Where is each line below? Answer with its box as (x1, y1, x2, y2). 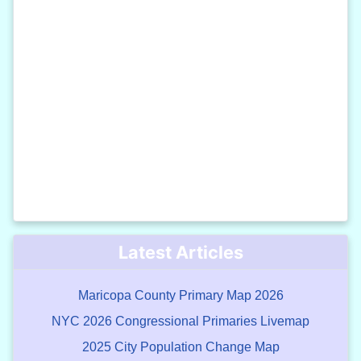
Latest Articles (118, 242, 243, 263)
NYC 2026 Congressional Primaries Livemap (52, 314, 309, 329)
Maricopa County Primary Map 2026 (77, 288, 284, 303)
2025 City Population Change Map (81, 340, 280, 355)
